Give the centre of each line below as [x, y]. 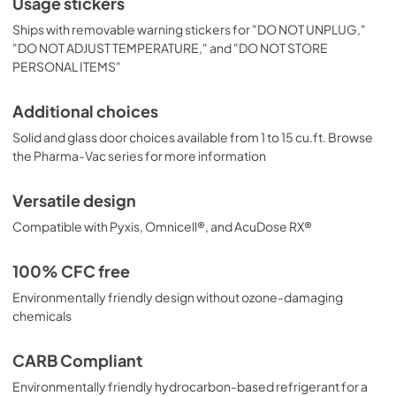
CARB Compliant [77, 361]
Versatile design [74, 201]
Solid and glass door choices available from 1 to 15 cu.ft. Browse [193, 137]
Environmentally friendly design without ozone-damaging [178, 297]
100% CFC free [71, 271]
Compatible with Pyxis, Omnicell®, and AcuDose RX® [162, 226]
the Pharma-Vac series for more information [139, 156]
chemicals [42, 316]
